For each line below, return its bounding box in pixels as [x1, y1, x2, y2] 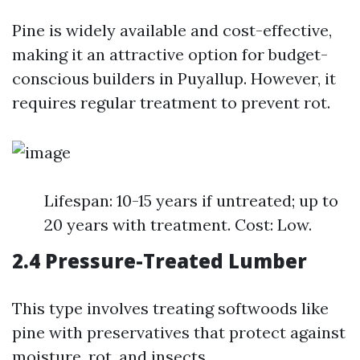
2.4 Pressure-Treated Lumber [12, 247, 307, 274]
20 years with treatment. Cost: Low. [44, 215, 312, 235]
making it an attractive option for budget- [12, 44, 328, 64]
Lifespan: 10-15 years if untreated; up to [44, 190, 338, 211]
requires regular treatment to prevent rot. [12, 92, 330, 112]
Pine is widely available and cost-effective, [12, 20, 332, 40]
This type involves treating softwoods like [12, 298, 329, 318]
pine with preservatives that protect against [12, 322, 346, 342]
